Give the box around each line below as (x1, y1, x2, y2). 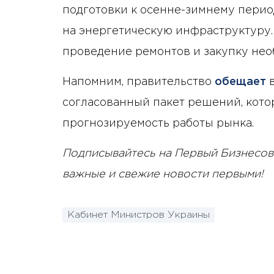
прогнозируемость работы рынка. (62, 118, 254, 128)
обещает (215, 76, 266, 87)
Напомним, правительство (62, 76, 215, 87)
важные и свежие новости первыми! (62, 169, 264, 179)
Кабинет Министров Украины (67, 210, 210, 220)
